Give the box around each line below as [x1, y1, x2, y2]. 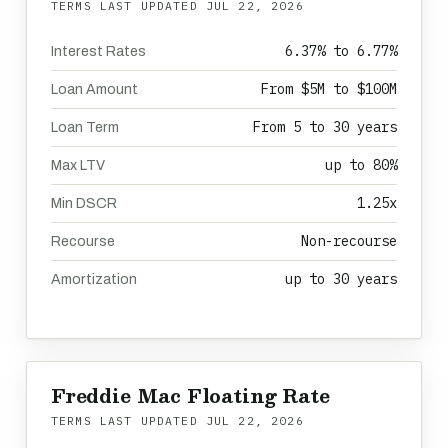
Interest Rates [51, 44, 146, 59]
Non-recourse [301, 232, 397, 250]
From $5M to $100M [261, 80, 397, 98]
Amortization [51, 272, 137, 287]
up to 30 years [285, 270, 397, 288]
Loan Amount [51, 82, 138, 97]
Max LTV [51, 158, 105, 173]
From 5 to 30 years [253, 118, 397, 136]
